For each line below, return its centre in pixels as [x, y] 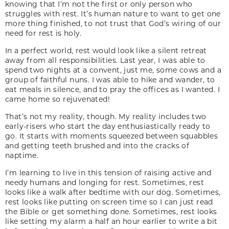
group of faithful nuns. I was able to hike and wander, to [110, 79]
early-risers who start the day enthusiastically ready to [108, 126]
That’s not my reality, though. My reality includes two [106, 116]
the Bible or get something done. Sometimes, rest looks [111, 211]
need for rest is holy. [43, 33]
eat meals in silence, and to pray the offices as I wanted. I [112, 89]
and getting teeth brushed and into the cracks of [97, 145]
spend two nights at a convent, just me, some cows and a [113, 70]
